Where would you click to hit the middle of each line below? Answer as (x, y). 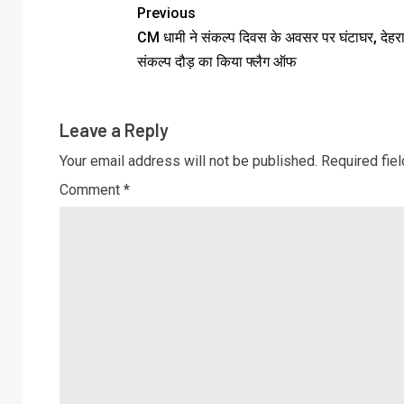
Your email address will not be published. (188, 161)
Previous (166, 14)
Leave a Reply (114, 130)
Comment (92, 190)
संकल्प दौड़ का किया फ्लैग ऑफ (216, 62)
